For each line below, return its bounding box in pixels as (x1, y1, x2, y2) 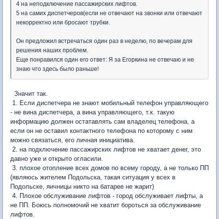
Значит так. (10, 90, 48, 97)
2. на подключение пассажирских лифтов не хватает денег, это (10, 146, 201, 153)
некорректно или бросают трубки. (16, 19, 110, 26)
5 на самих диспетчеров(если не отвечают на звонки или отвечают (16, 10, 202, 17)
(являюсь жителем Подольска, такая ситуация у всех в (10, 174, 175, 181)
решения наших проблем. (16, 47, 88, 54)
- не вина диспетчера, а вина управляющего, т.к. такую (10, 109, 175, 116)
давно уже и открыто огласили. (10, 155, 103, 162)
